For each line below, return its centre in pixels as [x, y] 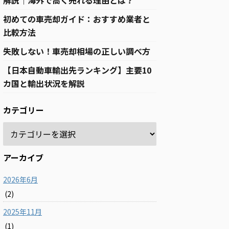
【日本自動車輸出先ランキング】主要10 [77, 70]
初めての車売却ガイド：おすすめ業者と [77, 19]
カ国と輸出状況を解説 [44, 84]
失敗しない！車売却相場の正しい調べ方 [77, 51]
